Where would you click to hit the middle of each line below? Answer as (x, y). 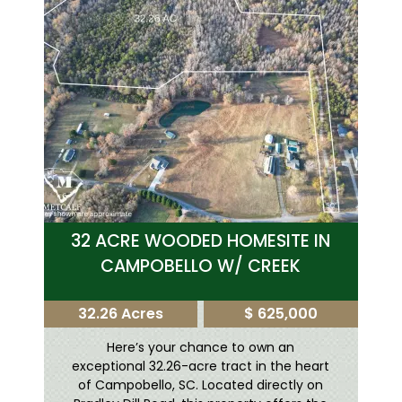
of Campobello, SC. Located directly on (201, 385)
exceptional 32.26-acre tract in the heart (201, 366)
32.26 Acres (121, 314)
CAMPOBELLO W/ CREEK (201, 266)
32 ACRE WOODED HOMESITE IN (201, 241)
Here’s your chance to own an (201, 347)
